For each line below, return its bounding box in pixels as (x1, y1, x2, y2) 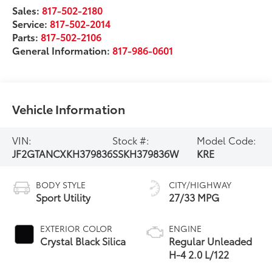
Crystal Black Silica (40, 233, 126, 248)
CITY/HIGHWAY (169, 178, 231, 191)
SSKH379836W (112, 146, 180, 160)
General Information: (12, 42, 113, 57)
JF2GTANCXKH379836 (12, 146, 113, 160)
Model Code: (196, 133, 256, 147)
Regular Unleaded (169, 233, 252, 248)
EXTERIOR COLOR (40, 222, 113, 234)
